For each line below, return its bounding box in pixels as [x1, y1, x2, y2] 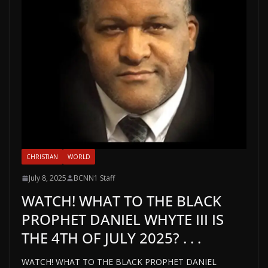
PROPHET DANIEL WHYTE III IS [22, 209, 224, 229]
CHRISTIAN [26, 153, 58, 161]
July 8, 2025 [29, 173, 66, 183]
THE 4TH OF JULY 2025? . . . [22, 228, 201, 248]
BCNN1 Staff [74, 173, 115, 183]
